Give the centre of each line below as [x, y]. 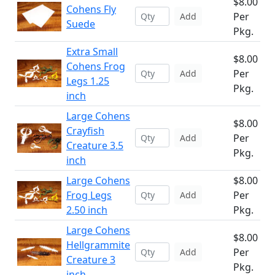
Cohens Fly [91, 9]
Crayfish [85, 131]
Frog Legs [89, 195]
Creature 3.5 [95, 145]
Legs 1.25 [88, 81]
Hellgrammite [98, 245]
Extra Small [92, 52]
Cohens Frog [96, 66]
